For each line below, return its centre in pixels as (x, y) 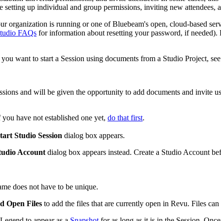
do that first (125, 117)
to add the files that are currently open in (106, 203)
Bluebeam (128, 24)
